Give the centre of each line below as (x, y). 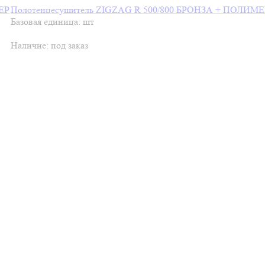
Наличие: (31, 45)
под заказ (70, 45)
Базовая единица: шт (52, 22)
